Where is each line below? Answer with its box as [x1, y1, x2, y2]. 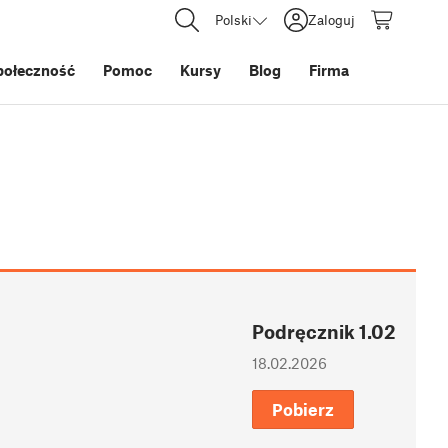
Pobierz [272, 399, 334, 420]
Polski [215, 11, 252, 28]
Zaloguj [308, 11, 355, 28]
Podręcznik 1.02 [252, 320, 396, 344]
